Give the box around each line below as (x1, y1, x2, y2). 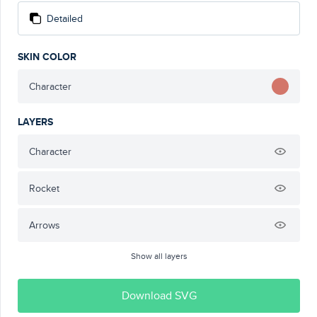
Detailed (47, 11, 83, 25)
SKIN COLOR (18, 50, 76, 64)
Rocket (29, 181, 59, 195)
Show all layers (130, 250, 188, 262)
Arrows (29, 218, 60, 232)
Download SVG (121, 287, 197, 304)
